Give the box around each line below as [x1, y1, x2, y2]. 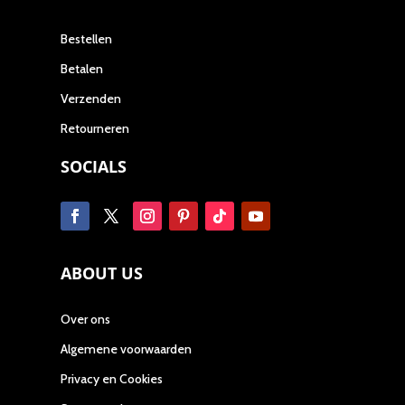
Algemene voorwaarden [61, 341, 193, 358]
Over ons [61, 311, 111, 328]
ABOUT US [61, 262, 144, 285]
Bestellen [61, 31, 113, 48]
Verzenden [61, 90, 122, 108]
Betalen [61, 61, 104, 78]
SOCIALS [61, 155, 127, 178]
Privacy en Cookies [61, 371, 164, 388]
